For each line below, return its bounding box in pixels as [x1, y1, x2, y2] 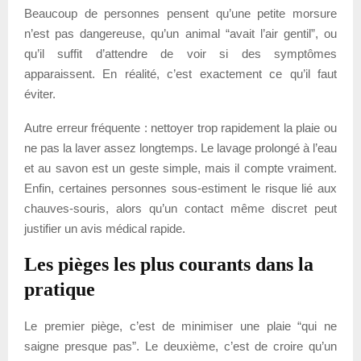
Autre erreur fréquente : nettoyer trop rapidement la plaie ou [24, 120, 337, 135]
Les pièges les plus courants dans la [24, 253, 313, 275]
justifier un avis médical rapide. [24, 221, 185, 235]
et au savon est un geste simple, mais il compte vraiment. [24, 160, 337, 175]
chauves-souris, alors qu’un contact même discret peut [24, 201, 337, 215]
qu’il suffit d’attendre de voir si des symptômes [24, 46, 337, 60]
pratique [24, 278, 95, 300]
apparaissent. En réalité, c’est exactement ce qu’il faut [24, 66, 337, 81]
